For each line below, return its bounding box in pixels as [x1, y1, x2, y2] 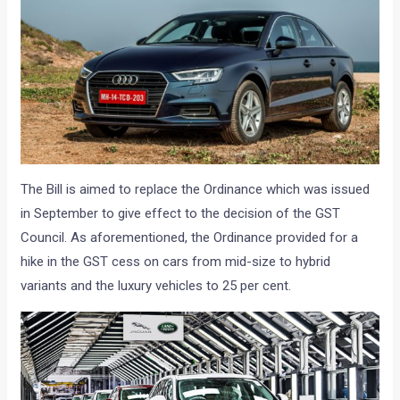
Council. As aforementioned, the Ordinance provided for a [21, 229, 359, 246]
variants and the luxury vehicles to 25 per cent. [21, 277, 292, 294]
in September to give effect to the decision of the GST [21, 204, 341, 221]
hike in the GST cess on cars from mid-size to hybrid [21, 253, 331, 270]
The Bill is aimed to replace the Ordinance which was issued [21, 180, 371, 197]
